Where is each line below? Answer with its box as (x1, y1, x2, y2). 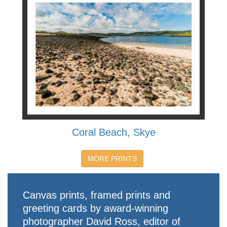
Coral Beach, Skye (71, 127, 156, 138)
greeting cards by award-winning (23, 203, 168, 214)
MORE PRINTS (88, 155, 137, 163)
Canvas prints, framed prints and (23, 190, 170, 201)
